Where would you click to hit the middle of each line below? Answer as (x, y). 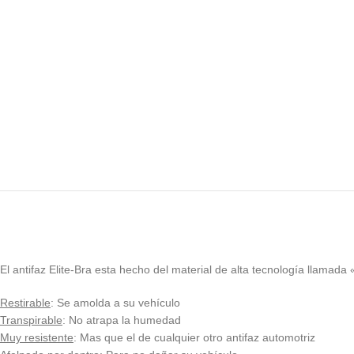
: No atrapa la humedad (122, 320)
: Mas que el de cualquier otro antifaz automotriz (194, 338)
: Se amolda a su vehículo (115, 303)
